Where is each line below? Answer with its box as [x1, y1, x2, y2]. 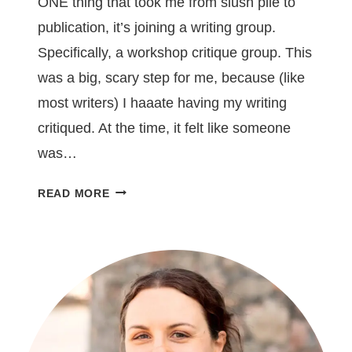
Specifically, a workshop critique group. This [38, 44, 312, 60]
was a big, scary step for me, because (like [38, 69, 305, 86]
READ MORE [38, 186, 110, 200]
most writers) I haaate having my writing [38, 94, 287, 111]
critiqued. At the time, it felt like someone [38, 119, 291, 136]
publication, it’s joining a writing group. [38, 19, 276, 35]
